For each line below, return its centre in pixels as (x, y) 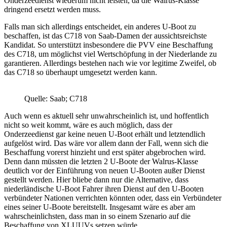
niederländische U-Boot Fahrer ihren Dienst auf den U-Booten (104, 189)
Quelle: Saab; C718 (56, 99)
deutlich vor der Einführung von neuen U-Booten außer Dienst (104, 171)
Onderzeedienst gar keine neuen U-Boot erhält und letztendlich (105, 134)
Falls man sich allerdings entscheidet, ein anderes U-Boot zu (100, 27)
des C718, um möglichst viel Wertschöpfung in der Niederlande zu (110, 54)
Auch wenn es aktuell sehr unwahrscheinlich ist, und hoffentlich (106, 116)
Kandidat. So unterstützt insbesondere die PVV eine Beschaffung (108, 45)
